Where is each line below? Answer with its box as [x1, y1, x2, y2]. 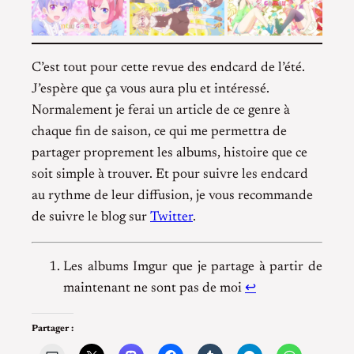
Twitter [150, 209, 193, 224]
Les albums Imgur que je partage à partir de [63, 260, 322, 275]
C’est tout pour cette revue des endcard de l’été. [32, 60, 305, 75]
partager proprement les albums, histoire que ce [32, 145, 307, 160]
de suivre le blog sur [32, 209, 150, 224]
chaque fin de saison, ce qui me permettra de [32, 124, 287, 139]
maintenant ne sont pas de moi [63, 281, 245, 296]
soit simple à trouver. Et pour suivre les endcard [32, 167, 308, 182]
